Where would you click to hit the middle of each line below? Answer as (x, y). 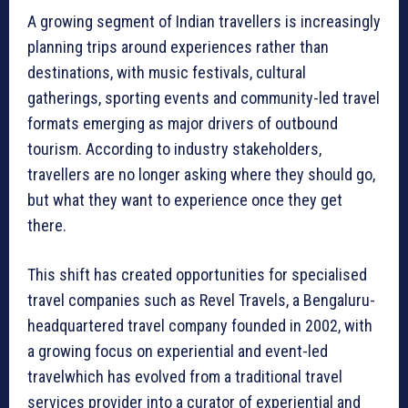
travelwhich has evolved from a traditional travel (185, 377)
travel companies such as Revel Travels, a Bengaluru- (201, 301)
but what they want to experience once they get (185, 200)
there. (47, 226)
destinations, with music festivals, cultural (167, 73)
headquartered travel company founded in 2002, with (200, 326)
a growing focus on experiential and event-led (178, 352)
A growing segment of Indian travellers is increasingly (204, 22)
